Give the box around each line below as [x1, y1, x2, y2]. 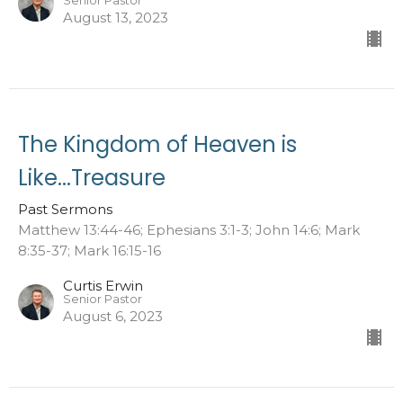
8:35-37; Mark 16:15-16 [18, 241, 161, 259]
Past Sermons [18, 200, 112, 218]
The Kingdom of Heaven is [18, 129, 297, 159]
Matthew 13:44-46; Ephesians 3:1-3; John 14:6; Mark [18, 220, 360, 238]
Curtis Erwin [63, 276, 143, 294]
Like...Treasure [18, 162, 166, 193]
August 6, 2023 [63, 307, 163, 325]
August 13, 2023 [63, 8, 168, 26]
